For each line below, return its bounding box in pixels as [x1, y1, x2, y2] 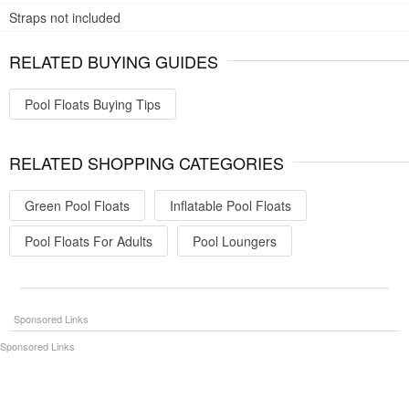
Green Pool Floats [25, 195, 130, 215]
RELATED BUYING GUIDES [9, 48, 218, 73]
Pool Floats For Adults [25, 231, 152, 250]
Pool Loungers [193, 231, 277, 250]
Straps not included [9, 7, 121, 26]
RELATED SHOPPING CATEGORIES [9, 150, 284, 174]
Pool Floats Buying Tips [25, 94, 161, 113]
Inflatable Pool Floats [170, 195, 291, 215]
